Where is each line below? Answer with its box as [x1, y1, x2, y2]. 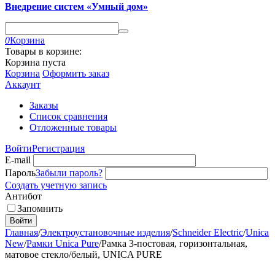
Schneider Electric [172, 227, 243, 238]
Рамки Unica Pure [26, 238, 99, 249]
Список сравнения [29, 111, 107, 122]
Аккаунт [5, 79, 41, 90]
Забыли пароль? [36, 168, 103, 178]
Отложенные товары [29, 122, 117, 133]
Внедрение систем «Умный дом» [5, 1, 148, 12]
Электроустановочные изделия [41, 227, 170, 238]
